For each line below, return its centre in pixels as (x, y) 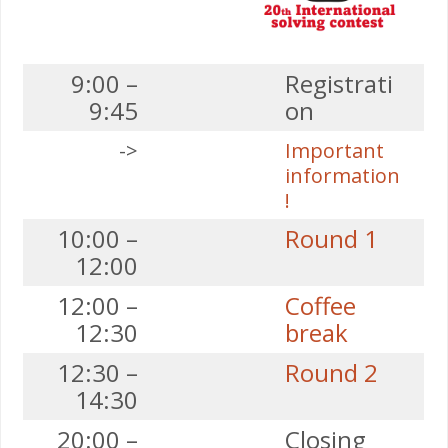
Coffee (320, 306)
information (342, 176)
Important (334, 151)
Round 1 (331, 239)
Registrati (339, 84)
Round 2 (331, 373)
